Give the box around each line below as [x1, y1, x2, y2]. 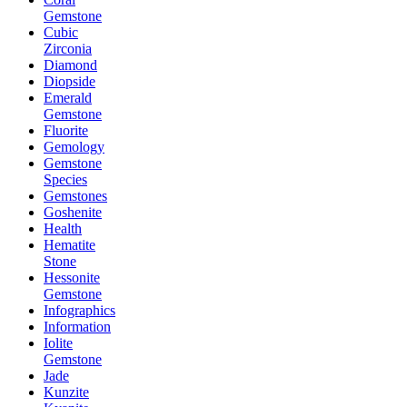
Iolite [44, 334, 73, 351]
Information [44, 318, 111, 334]
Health [44, 220, 82, 236]
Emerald [44, 89, 92, 105]
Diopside [44, 73, 95, 89]
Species [44, 171, 87, 187]
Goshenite [44, 203, 102, 220]
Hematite [44, 236, 95, 253]
